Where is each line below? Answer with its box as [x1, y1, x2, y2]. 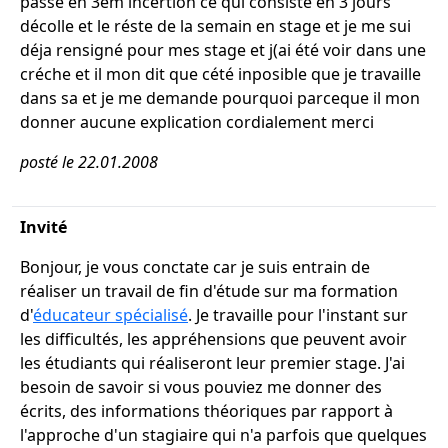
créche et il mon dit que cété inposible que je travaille [20, 63, 421, 85]
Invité [20, 216, 67, 238]
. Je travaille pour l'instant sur [188, 304, 408, 326]
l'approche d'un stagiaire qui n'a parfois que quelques [20, 424, 427, 446]
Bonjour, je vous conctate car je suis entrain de [20, 256, 370, 278]
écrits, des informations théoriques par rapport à [20, 400, 393, 422]
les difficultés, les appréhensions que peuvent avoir [20, 328, 407, 350]
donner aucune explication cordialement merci [20, 111, 374, 133]
